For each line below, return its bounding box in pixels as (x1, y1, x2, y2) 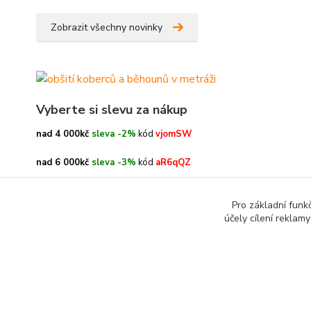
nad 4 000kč (36, 127, 89, 140)
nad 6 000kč (36, 155, 89, 169)
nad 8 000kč (36, 184, 89, 197)
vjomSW (155, 127, 192, 140)
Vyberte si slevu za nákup (36, 101, 187, 118)
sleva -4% (89, 184, 136, 197)
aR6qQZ (155, 155, 191, 169)
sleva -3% (89, 155, 136, 169)
